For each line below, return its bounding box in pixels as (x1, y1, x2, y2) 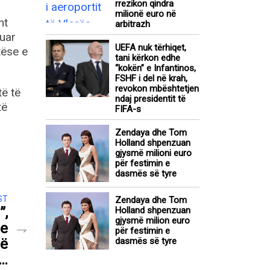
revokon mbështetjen (115, 83, 199, 95)
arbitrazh (115, 19, 150, 30)
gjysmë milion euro (115, 215, 190, 227)
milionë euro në (115, 8, 176, 20)
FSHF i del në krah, (115, 73, 187, 84)
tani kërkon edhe (115, 52, 180, 64)
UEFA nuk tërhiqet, (115, 42, 186, 54)
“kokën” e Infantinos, (115, 63, 196, 74)
